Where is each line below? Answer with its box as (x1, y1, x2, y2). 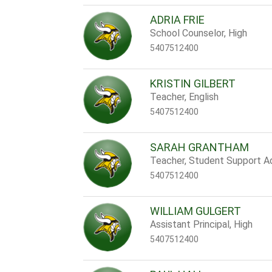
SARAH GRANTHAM (150, 141, 250, 154)
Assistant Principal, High (150, 219, 253, 230)
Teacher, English (150, 91, 219, 103)
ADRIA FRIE (150, 13, 205, 26)
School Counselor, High (150, 27, 248, 39)
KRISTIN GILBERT (150, 77, 236, 90)
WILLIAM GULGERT (150, 205, 242, 217)
